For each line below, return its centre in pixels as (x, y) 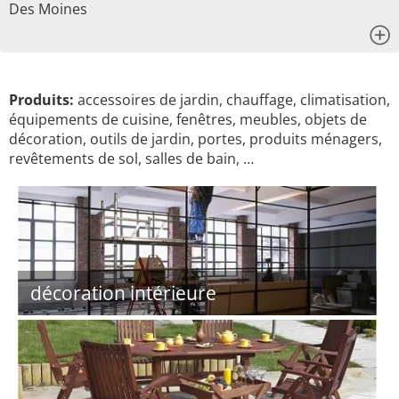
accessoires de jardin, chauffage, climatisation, (232, 100)
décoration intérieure (123, 293)
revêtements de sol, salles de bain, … (131, 159)
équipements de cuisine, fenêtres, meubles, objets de (188, 119)
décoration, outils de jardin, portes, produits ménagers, (195, 139)
